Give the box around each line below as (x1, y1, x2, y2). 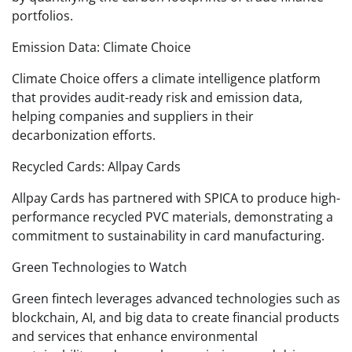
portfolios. (12, 6, 73, 24)
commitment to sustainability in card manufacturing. (12, 226, 324, 244)
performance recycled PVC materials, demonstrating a (12, 207, 333, 225)
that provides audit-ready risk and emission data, (12, 88, 302, 106)
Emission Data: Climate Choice (12, 38, 191, 56)
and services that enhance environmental (12, 327, 258, 345)
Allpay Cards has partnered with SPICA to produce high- (12, 189, 340, 207)
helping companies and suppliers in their (12, 107, 254, 125)
